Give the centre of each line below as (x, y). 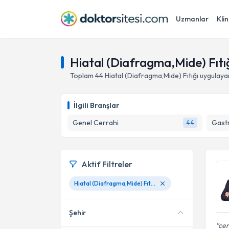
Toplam (83, 76)
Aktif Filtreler (107, 164)
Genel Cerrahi (96, 123)
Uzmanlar (192, 19)
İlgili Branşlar (96, 105)
